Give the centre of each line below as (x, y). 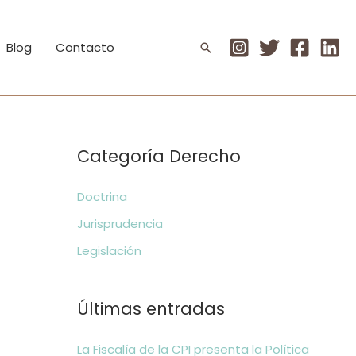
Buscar (222, 50)
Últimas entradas (151, 308)
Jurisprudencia (120, 223)
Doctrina (102, 197)
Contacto (85, 47)
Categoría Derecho (159, 156)
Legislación (109, 250)
